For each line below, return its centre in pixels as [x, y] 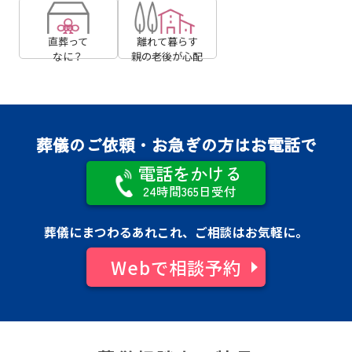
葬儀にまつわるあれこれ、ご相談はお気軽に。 [176, 232]
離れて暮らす [167, 42]
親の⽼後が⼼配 [167, 57]
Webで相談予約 [176, 267]
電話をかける [190, 173]
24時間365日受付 [190, 192]
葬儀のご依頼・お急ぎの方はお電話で [176, 145]
